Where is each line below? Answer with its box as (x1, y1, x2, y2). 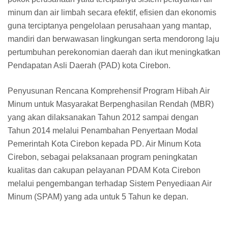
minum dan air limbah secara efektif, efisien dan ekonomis (8, 8, 216, 17)
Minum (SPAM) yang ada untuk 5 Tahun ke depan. (8, 192, 188, 202)
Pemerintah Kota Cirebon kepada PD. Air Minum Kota (8, 139, 201, 149)
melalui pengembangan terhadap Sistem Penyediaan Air (8, 179, 212, 188)
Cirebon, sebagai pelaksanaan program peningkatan (8, 153, 197, 162)
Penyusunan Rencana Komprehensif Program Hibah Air (8, 87, 210, 96)
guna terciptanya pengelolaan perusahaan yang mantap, (8, 21, 211, 31)
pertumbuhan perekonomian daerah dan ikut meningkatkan (8, 48, 220, 57)
